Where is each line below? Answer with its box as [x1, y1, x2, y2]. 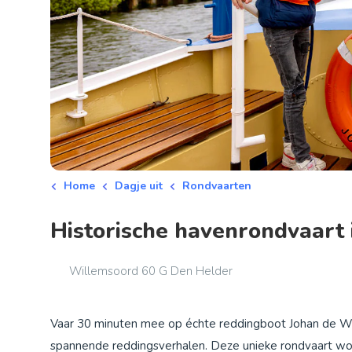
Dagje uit [115, 178, 163, 193]
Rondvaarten [182, 178, 251, 193]
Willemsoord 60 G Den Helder [69, 262, 233, 279]
